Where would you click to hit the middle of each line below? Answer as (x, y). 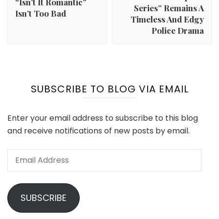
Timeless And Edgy (167, 19)
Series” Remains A (169, 8)
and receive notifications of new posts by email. (99, 131)
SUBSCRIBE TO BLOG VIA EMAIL (109, 89)
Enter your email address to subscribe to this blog (103, 118)
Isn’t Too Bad (41, 13)
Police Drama (178, 30)
